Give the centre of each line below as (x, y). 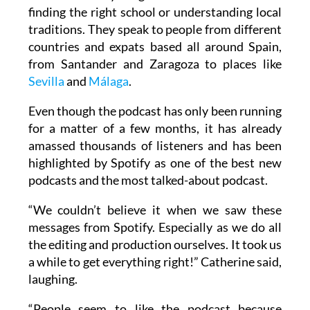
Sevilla (46, 106)
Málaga (108, 106)
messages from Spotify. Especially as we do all (155, 252)
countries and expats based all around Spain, (155, 72)
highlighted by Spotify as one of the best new (155, 188)
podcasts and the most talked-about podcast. (148, 205)
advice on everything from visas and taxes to (155, 20)
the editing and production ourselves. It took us (155, 270)
